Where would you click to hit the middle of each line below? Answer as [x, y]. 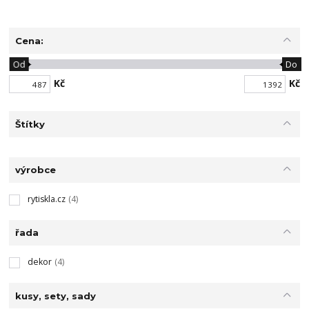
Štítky [30, 124]
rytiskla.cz [46, 199]
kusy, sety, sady [55, 296]
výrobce [35, 170]
